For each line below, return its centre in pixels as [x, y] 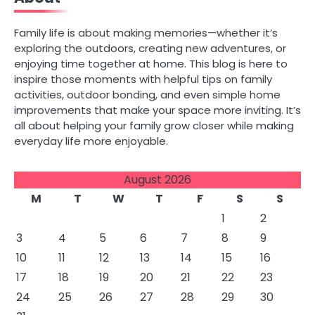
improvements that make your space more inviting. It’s [157, 110]
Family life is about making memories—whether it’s [146, 33]
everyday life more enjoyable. [91, 141]
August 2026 [157, 180]
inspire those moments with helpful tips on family [143, 79]
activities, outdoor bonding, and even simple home [147, 95]
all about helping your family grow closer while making [154, 126]
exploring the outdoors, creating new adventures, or [150, 49]
